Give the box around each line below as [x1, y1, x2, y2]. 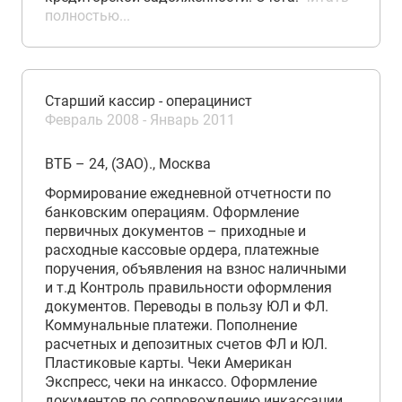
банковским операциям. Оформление [45, 204, 299, 221]
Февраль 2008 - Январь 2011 [45, 111, 235, 128]
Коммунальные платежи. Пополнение [45, 317, 297, 334]
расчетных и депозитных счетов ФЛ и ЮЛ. [45, 336, 328, 353]
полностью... [45, 7, 130, 24]
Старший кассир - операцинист [45, 92, 252, 109]
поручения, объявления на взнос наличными [45, 260, 346, 277]
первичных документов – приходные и [45, 223, 306, 240]
